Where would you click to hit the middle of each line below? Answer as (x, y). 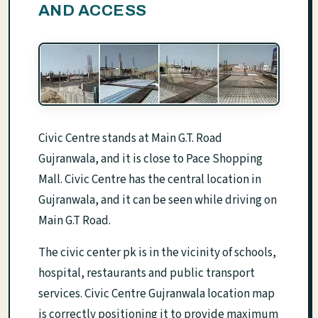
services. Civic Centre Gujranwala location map (157, 294)
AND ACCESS (93, 11)
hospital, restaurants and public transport (147, 273)
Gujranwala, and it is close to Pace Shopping (150, 159)
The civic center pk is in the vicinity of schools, (157, 252)
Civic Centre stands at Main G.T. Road (130, 138)
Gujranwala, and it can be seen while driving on (158, 200)
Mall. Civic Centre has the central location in (150, 179)
